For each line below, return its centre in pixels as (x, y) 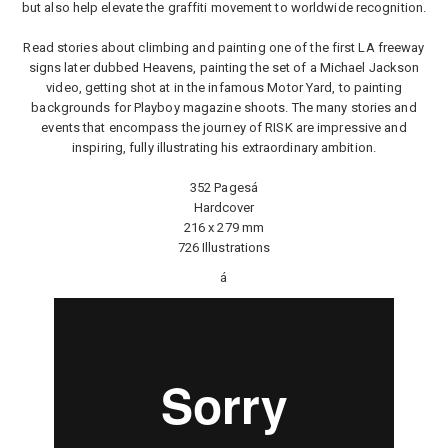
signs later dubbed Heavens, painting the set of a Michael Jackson (224, 67)
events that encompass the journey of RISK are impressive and (224, 127)
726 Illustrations (224, 247)
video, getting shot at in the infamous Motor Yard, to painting (224, 87)
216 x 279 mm (224, 227)
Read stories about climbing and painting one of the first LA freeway (224, 47)
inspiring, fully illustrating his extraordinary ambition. (224, 147)
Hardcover (224, 207)
